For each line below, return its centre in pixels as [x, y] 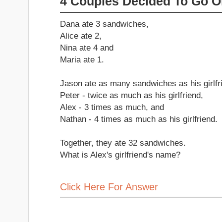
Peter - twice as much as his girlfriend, [132, 95]
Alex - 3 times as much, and [112, 107]
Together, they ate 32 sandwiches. [123, 143]
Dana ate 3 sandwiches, [104, 24]
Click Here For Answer [109, 187]
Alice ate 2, [81, 36]
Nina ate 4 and [87, 48]
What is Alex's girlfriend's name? [120, 155]
